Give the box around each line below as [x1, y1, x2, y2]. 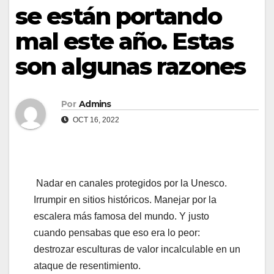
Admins [78, 98, 111, 110]
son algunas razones [15, 52, 245, 81]
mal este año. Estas [15, 27, 233, 56]
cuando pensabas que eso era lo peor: [34, 228, 200, 239]
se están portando [15, 2, 221, 31]
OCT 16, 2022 [71, 116, 119, 125]
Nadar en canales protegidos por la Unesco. [36, 178, 227, 189]
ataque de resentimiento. [34, 261, 141, 272]
